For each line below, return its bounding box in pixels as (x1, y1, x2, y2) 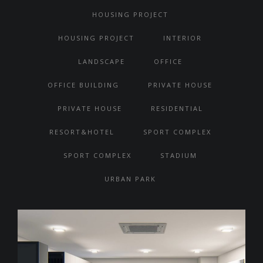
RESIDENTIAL (150, 104, 203, 113)
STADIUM (160, 151, 197, 160)
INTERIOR (163, 33, 202, 42)
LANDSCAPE (77, 57, 125, 66)
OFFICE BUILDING (48, 80, 119, 89)
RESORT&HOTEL (49, 127, 114, 136)
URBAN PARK (104, 174, 156, 183)
